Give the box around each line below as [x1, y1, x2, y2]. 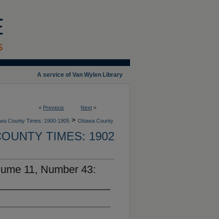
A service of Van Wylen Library [37, 71, 123, 78]
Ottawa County [78, 118, 113, 124]
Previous [43, 105, 64, 110]
